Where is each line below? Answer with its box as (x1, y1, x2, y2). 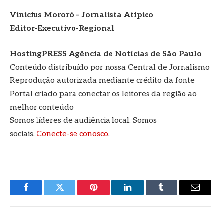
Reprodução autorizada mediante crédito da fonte (10, 75, 195, 85)
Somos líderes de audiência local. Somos (10, 115, 157, 125)
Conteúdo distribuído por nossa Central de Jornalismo (10, 62, 210, 72)
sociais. (10, 129, 37, 139)
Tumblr (160, 190, 187, 199)
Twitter (59, 190, 85, 199)
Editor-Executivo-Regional (10, 24, 114, 34)
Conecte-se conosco (37, 129, 108, 139)
